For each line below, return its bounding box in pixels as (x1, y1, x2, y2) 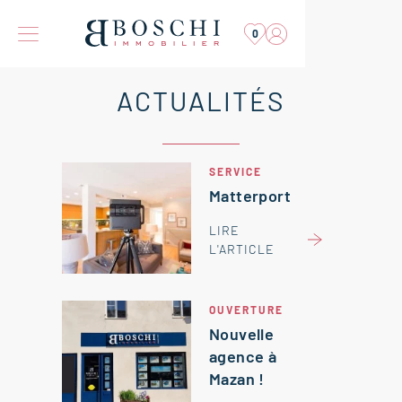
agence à (209, 346, 277, 366)
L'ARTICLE (209, 241, 275, 257)
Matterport (209, 186, 291, 205)
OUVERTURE (209, 303, 284, 316)
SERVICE (209, 165, 262, 178)
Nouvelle (209, 324, 275, 344)
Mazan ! (209, 369, 265, 389)
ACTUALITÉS (117, 84, 285, 117)
